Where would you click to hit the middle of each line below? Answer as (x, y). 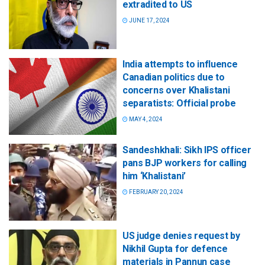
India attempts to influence (180, 64)
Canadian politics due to (174, 77)
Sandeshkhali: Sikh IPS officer (187, 150)
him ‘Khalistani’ (154, 176)
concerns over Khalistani (176, 90)
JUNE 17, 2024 (149, 20)
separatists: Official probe (179, 103)
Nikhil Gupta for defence (175, 249)
